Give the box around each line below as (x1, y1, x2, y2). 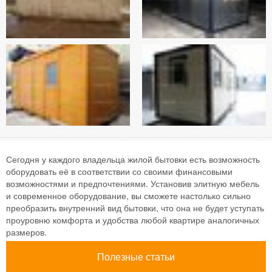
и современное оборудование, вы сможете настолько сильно (6, 189, 251, 202)
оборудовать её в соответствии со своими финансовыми (6, 165, 233, 178)
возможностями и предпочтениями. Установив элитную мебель (6, 177, 259, 190)
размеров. (6, 226, 47, 239)
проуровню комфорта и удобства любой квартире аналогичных (6, 214, 259, 226)
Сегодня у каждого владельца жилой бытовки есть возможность (6, 153, 260, 166)
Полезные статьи (97, 250, 175, 264)
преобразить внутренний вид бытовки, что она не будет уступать (6, 202, 264, 214)
